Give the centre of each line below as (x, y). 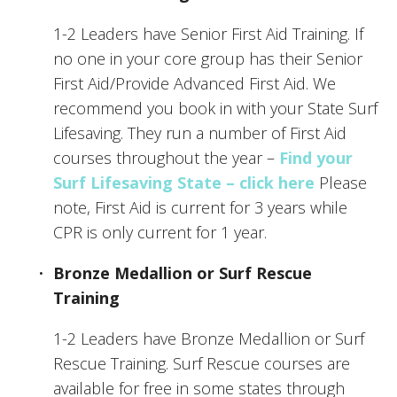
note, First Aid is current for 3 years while (200, 207)
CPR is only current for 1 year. (160, 232)
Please (341, 182)
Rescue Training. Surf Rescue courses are (202, 363)
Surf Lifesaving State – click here (184, 182)
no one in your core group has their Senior (208, 58)
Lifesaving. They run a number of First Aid (200, 132)
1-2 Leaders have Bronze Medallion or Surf (209, 338)
